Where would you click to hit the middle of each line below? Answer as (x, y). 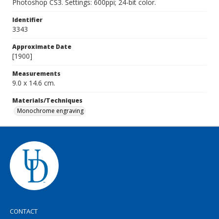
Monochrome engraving (50, 111)
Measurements (36, 74)
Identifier (27, 20)
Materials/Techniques (47, 100)
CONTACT (24, 211)
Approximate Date (42, 47)
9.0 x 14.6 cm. (34, 83)
